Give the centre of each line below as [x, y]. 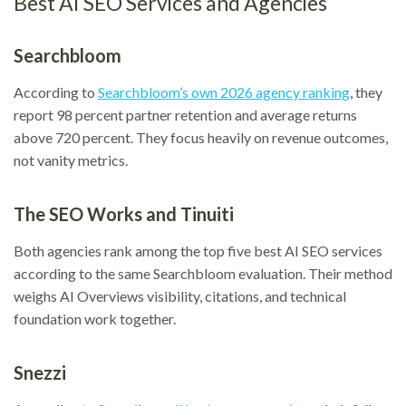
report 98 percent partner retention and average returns [185, 115]
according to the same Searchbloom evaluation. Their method [203, 274]
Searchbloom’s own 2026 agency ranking [224, 92]
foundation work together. [95, 319]
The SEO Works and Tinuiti [124, 214]
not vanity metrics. [71, 160]
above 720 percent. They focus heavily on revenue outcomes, [201, 138]
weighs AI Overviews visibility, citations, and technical [180, 296]
